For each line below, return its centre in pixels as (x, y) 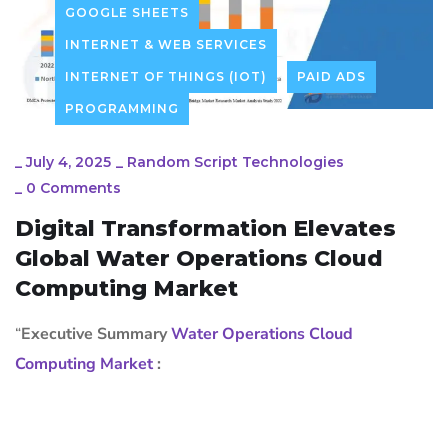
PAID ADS (331, 77)
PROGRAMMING (122, 109)
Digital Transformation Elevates (205, 229)
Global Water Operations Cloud (199, 259)
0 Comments (73, 188)
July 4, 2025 (68, 162)
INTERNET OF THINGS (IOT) (166, 77)
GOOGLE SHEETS (127, 13)
